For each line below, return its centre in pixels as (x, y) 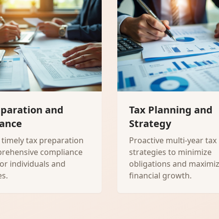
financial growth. (160, 175)
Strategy (150, 123)
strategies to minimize (170, 152)
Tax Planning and (171, 110)
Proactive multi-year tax (173, 140)
